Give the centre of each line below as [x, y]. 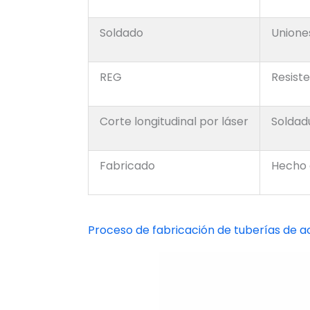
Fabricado [127, 166]
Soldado [121, 33]
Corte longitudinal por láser [174, 122]
